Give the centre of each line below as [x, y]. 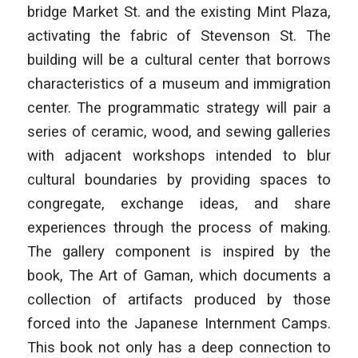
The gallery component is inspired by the [179, 251]
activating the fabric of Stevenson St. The [179, 35]
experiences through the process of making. [179, 227]
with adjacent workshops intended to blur [179, 155]
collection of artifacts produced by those [179, 299]
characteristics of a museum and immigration [179, 83]
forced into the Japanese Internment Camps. [179, 323]
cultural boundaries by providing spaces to [179, 179]
